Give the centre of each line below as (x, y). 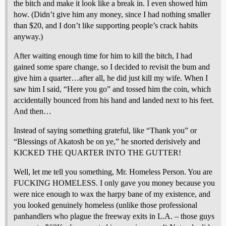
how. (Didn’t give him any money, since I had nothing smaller (112, 14)
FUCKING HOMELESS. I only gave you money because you (114, 183)
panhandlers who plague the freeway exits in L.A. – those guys (114, 216)
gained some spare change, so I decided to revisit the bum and (112, 67)
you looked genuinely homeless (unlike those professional (105, 205)
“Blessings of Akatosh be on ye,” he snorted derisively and (107, 141)
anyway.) (28, 36)
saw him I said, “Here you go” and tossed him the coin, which (112, 89)
